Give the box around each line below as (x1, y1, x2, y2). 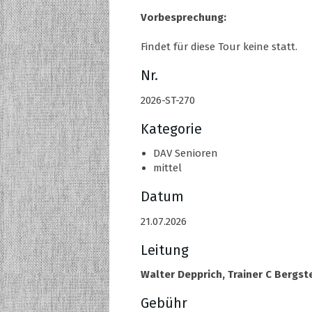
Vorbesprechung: (141, 10, 226, 24)
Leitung (141, 242, 189, 258)
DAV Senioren (153, 147, 218, 160)
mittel (153, 162, 182, 175)
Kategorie (141, 120, 202, 137)
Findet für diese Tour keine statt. (141, 40, 297, 53)
